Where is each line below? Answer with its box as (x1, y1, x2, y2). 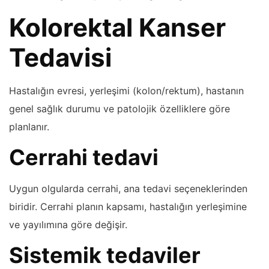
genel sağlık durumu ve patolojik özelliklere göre (9, 102, 230, 115)
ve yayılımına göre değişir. (9, 218, 127, 231)
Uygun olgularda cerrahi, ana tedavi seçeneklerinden (9, 182, 247, 195)
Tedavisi (9, 41, 112, 73)
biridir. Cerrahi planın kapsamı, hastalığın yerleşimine (9, 200, 247, 213)
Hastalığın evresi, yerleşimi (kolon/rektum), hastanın (9, 84, 244, 97)
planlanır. (9, 120, 49, 133)
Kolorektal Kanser (9, 11, 226, 43)
